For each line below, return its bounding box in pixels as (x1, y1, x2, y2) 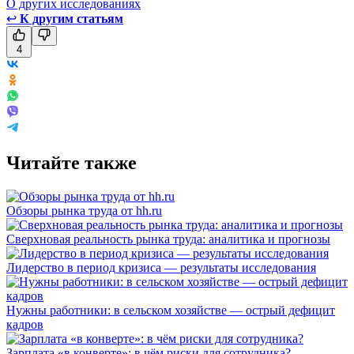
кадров (6, 317, 43, 331)
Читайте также (6, 152, 137, 173)
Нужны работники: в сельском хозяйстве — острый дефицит (6, 303, 335, 317)
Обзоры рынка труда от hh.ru (6, 203, 162, 217)
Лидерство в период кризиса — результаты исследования (6, 260, 316, 274)
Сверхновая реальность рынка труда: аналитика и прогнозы (6, 232, 330, 246)
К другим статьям (20, 11, 123, 25)
